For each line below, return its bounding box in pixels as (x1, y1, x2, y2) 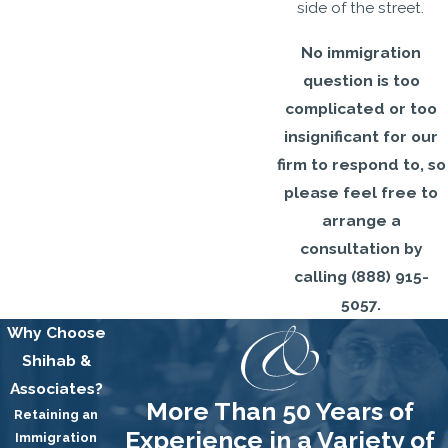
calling (293, 267, 351, 287)
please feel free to (284, 183, 438, 203)
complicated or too (285, 99, 437, 119)
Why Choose (6, 323, 106, 343)
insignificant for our (284, 127, 438, 147)
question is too (302, 71, 420, 91)
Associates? (9, 379, 103, 399)
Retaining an (14, 407, 98, 423)
